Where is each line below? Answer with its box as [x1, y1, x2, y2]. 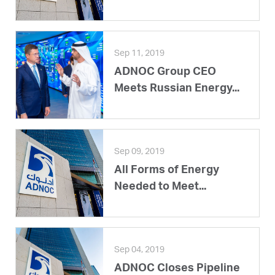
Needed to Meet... [114, 181, 206, 193]
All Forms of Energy [114, 165, 219, 176]
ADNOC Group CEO [114, 66, 216, 78]
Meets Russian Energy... [114, 83, 239, 95]
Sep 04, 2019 [114, 246, 165, 255]
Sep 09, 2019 [114, 147, 165, 157]
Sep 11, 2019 [114, 49, 165, 58]
